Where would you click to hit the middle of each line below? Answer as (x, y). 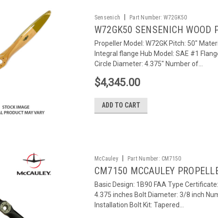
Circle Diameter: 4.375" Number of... (148, 64)
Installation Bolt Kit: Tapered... (139, 205)
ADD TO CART (121, 105)
